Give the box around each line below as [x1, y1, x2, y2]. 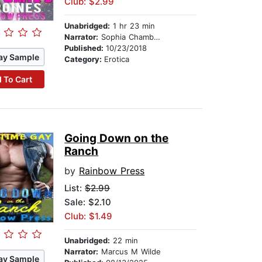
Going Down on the [64, 132, 169, 146]
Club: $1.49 [64, 211, 113, 222]
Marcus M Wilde [98, 247, 161, 257]
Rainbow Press [79, 165, 145, 177]
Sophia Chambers [98, 32, 154, 42]
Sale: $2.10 [64, 196, 112, 208]
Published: [64, 43, 106, 53]
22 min [110, 236, 139, 246]
